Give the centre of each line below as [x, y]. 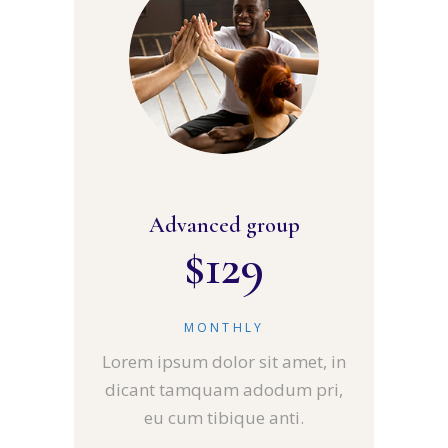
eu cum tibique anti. [224, 418]
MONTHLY [224, 328]
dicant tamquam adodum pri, [224, 390]
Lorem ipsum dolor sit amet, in [224, 362]
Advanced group [224, 225]
